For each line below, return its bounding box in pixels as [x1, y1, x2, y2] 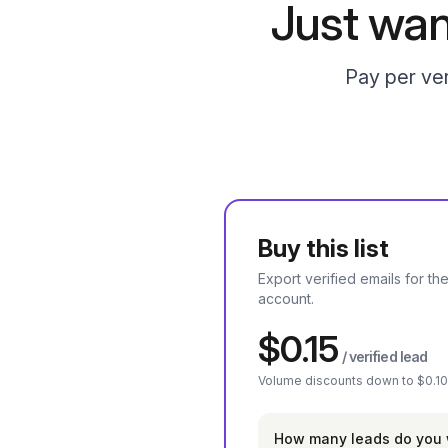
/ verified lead [338, 348, 428, 365]
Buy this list [258, 234, 389, 263]
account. [258, 290, 314, 307]
